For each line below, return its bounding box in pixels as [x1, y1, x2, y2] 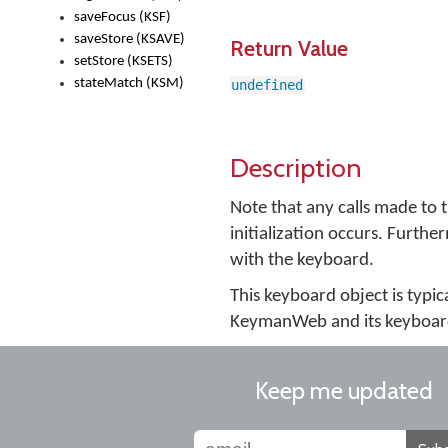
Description [230, 151, 362, 184]
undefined [231, 77, 304, 93]
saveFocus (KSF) [74, 10, 171, 25]
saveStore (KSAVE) [74, 32, 185, 47]
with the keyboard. [230, 251, 374, 270]
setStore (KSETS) [74, 54, 173, 69]
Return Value [230, 35, 348, 61]
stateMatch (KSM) [74, 76, 184, 91]
